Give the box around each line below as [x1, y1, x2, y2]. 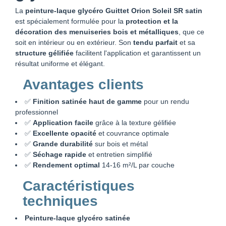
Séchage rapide [33, 150, 86, 158]
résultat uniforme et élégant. [15, 59, 105, 68]
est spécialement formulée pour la [15, 17, 126, 25]
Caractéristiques [23, 178, 135, 194]
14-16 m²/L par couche [100, 160, 175, 169]
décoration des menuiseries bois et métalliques [15, 27, 179, 36]
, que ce [179, 27, 204, 36]
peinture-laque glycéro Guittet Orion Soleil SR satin [25, 6, 202, 15]
